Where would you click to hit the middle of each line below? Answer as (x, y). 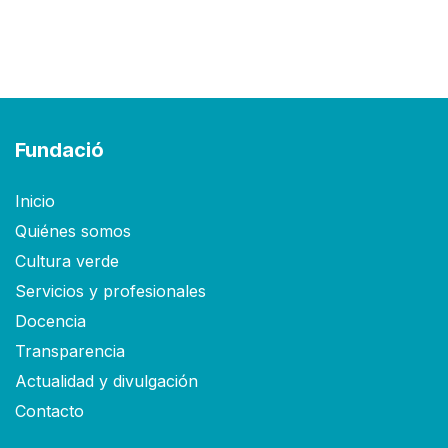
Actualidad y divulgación (106, 381)
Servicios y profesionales (110, 291)
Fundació (59, 150)
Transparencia (70, 351)
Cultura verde (67, 261)
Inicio (35, 201)
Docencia (50, 321)
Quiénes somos (73, 231)
